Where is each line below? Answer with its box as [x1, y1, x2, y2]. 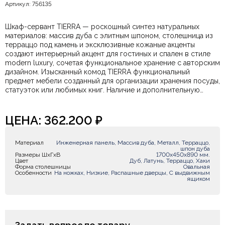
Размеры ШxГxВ [15, 151, 60, 158]
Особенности [15, 169, 52, 176]
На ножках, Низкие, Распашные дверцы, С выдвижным [54, 169, 210, 176]
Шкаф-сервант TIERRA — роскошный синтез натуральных [5, 23, 199, 31]
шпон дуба [180, 145, 210, 152]
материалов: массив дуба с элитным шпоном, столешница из [5, 32, 213, 40]
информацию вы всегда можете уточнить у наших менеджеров [5, 95, 220, 103]
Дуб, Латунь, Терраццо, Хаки [130, 157, 210, 164]
